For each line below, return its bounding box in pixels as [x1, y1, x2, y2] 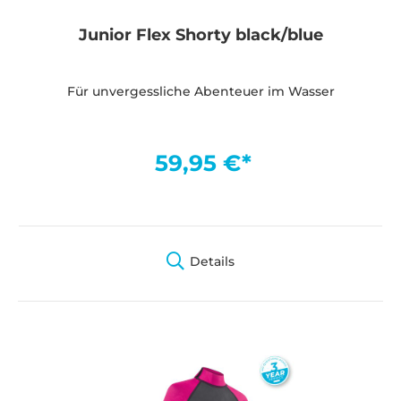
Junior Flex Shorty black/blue [78, 25, 323, 46]
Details [190, 252, 235, 269]
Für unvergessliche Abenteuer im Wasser [66, 83, 335, 100]
